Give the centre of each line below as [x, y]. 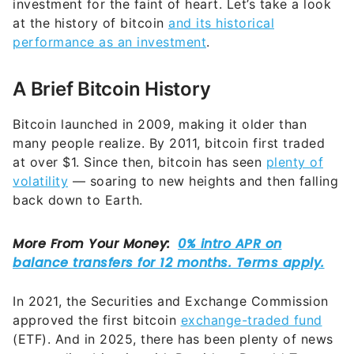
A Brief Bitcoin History [112, 89]
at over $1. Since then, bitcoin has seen [139, 162]
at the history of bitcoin [90, 23]
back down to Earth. [78, 200]
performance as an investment [109, 42]
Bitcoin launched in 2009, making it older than [160, 124]
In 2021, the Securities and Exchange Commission [171, 301]
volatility [40, 181]
